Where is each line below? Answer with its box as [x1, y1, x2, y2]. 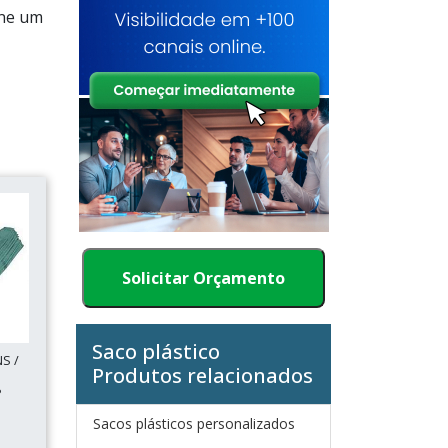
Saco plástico [92, 338, 220, 365]
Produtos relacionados [92, 362, 313, 389]
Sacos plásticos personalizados [93, 414, 295, 433]
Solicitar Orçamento [122, 267, 285, 289]
